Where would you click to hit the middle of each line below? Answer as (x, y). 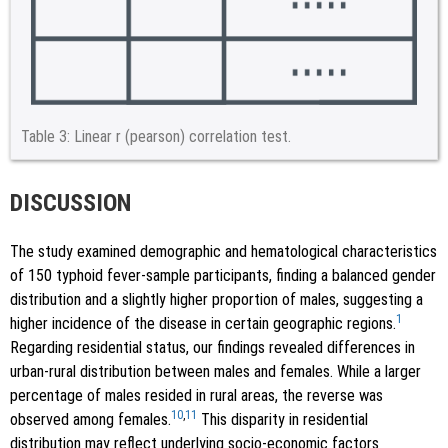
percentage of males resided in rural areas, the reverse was (196, 396)
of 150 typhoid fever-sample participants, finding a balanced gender (223, 276)
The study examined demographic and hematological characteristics (223, 252)
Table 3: (45, 136)
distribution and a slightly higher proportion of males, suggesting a (216, 300)
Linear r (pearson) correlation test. (182, 136)
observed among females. (90, 420)
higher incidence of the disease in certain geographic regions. (203, 324)
